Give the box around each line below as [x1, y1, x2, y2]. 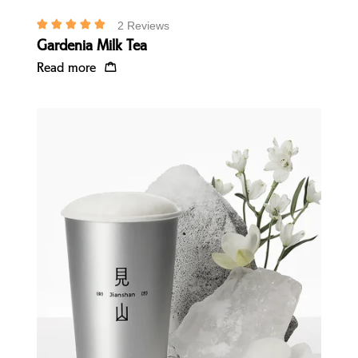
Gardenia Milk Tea [37, 37, 148, 55]
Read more [37, 60, 97, 76]
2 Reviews [117, 18, 170, 32]
